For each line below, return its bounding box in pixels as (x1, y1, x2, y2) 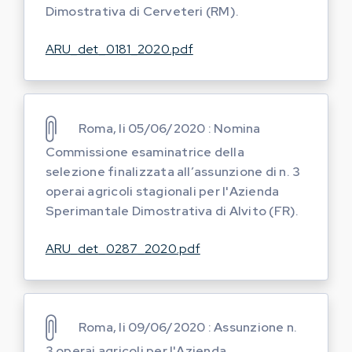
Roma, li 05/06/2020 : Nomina (78, 119, 261, 137)
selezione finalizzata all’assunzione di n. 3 (45, 163, 301, 180)
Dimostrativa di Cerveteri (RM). (45, 3, 240, 20)
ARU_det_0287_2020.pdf (45, 240, 200, 257)
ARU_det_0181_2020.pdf (45, 41, 193, 58)
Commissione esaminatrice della (45, 143, 244, 160)
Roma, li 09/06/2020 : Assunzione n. (78, 318, 298, 335)
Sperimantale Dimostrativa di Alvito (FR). (45, 202, 299, 219)
